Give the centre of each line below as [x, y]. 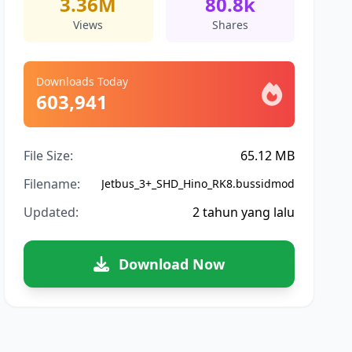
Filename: [52, 184]
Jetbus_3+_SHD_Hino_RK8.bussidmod [198, 183]
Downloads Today [82, 81]
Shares [230, 25]
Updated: [51, 212]
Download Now [172, 264]
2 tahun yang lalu [243, 212]
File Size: [49, 156]
